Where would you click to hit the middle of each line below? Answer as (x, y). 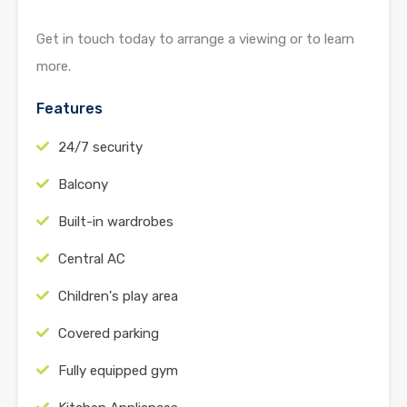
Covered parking (109, 333)
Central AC (92, 258)
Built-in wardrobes (116, 221)
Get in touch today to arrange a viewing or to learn (195, 39)
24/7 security (100, 147)
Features (69, 108)
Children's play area (118, 296)
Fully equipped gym (118, 370)
